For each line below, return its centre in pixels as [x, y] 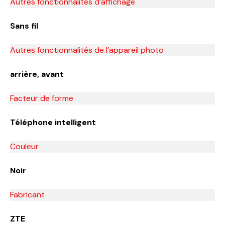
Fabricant [27, 194]
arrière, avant [37, 74]
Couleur [24, 146]
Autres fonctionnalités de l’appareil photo [87, 50]
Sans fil [24, 26]
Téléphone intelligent [53, 122]
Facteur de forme [42, 98]
